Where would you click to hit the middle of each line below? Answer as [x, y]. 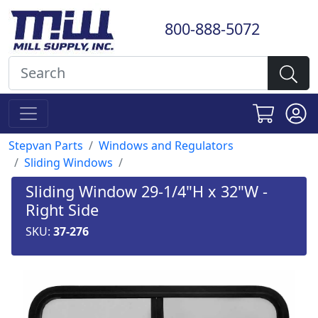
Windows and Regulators [166, 146]
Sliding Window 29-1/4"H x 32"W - [147, 191]
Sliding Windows [68, 163]
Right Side [62, 210]
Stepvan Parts [46, 146]
